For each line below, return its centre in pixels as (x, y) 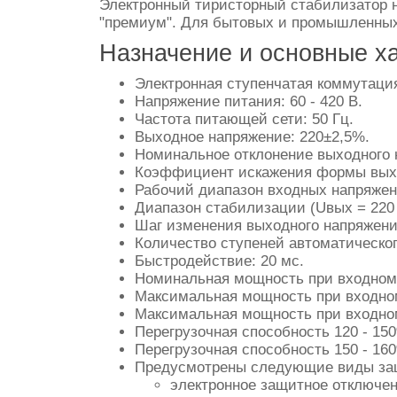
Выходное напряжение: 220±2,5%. (252, 137)
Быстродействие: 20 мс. (219, 261)
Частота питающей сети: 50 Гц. (244, 119)
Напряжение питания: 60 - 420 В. (249, 101)
